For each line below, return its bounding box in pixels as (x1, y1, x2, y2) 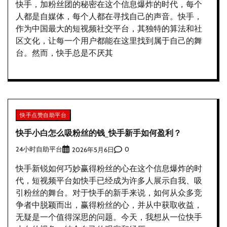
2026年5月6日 (72, 145, 114, 154)
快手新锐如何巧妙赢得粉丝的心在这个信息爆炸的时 (16, 163, 202, 173)
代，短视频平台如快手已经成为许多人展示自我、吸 (16, 175, 202, 185)
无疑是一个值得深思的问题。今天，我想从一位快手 (16, 212, 202, 222)
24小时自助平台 (16, 145, 62, 153)
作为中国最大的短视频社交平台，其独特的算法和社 (16, 23, 202, 33)
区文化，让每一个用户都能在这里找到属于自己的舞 (16, 35, 202, 46)
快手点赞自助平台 (20, 111, 66, 119)
